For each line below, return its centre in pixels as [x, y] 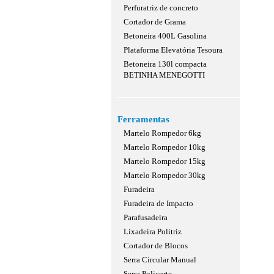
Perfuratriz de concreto [161, 8]
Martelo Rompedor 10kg [165, 147]
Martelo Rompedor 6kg [162, 133]
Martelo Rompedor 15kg [165, 161]
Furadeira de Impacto [158, 203]
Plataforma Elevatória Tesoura [173, 50]
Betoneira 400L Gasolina [165, 36]
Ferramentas [143, 119]
